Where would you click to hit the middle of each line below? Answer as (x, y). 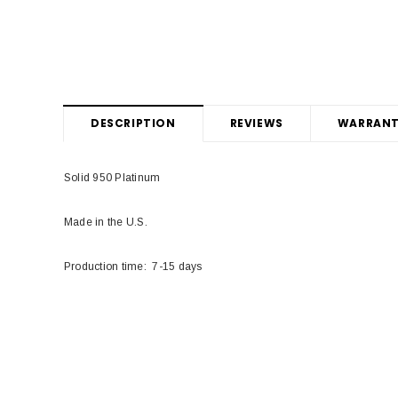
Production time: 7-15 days (133, 267)
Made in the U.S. (106, 223)
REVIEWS (256, 123)
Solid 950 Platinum (112, 178)
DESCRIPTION (133, 123)
